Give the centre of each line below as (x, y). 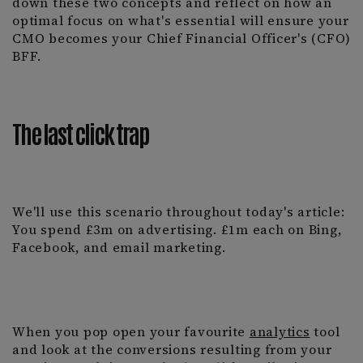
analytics (280, 332)
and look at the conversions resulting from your (172, 350)
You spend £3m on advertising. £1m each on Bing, (177, 230)
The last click (64, 132)
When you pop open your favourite (131, 332)
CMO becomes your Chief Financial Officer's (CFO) (181, 38)
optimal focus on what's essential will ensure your (181, 21)
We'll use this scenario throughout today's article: (179, 212)
